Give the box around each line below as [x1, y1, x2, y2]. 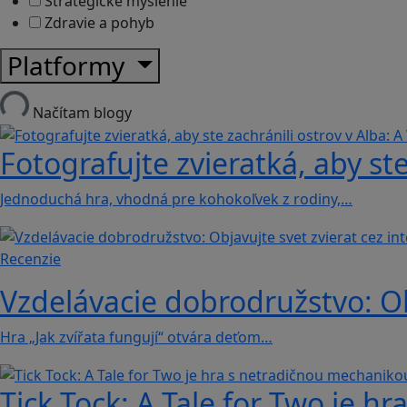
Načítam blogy [33, 102, 132, 123]
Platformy [7, 47, 131, 83]
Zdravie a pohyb [41, 12, 154, 33]
